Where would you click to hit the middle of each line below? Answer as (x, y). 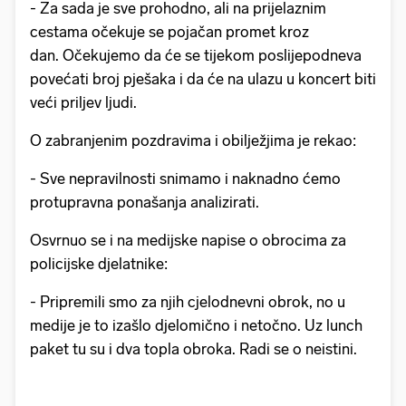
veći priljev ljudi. (83, 103)
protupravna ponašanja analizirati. (145, 203)
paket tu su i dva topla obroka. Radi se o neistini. (193, 349)
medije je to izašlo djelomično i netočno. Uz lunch (196, 326)
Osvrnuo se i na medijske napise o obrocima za (188, 241)
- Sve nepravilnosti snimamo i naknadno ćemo (185, 179)
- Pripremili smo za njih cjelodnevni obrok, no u (188, 302)
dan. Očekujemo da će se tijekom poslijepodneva (196, 56)
